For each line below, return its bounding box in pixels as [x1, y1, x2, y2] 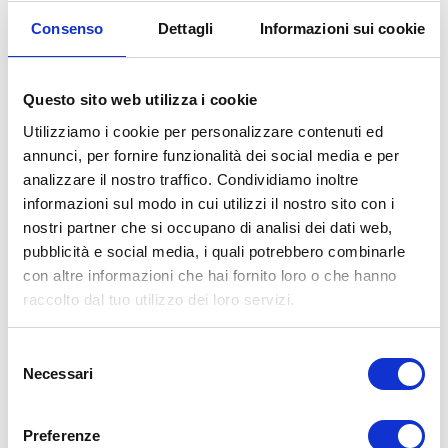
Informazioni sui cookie [259, 20, 425, 37]
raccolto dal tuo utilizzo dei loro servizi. [23, 290, 295, 308]
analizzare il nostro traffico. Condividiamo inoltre [23, 170, 359, 188]
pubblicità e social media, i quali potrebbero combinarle [23, 242, 405, 260]
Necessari [23, 365, 93, 382]
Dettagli [158, 20, 213, 37]
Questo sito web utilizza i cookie [23, 91, 258, 108]
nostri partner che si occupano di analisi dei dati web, [23, 218, 393, 236]
